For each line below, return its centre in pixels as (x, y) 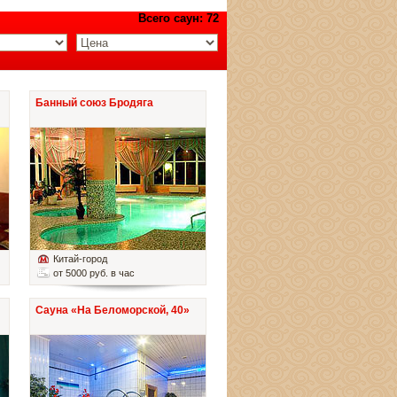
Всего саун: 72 (179, 19)
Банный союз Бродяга (94, 103)
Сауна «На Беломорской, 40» (113, 311)
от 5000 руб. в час (94, 273)
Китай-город (80, 259)
